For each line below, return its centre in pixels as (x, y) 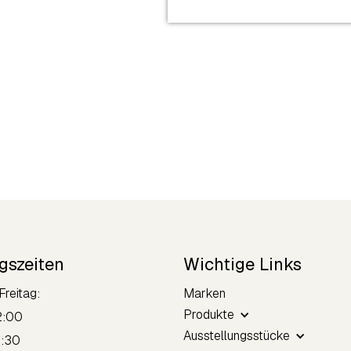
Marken (204, 293)
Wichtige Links (242, 264)
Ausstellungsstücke (237, 335)
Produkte (209, 314)
